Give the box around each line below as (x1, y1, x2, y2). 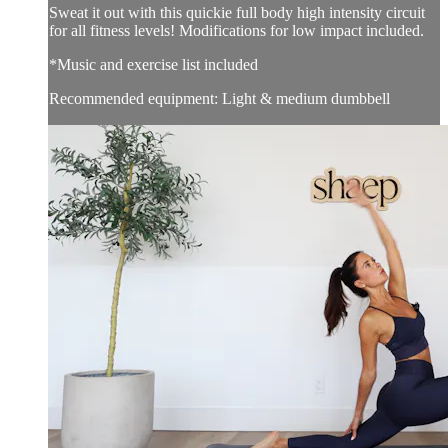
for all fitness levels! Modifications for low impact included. (49, 22, 424, 40)
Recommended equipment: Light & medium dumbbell (49, 90, 390, 108)
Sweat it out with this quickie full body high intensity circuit (49, 4, 425, 22)
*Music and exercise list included (49, 56, 258, 74)
